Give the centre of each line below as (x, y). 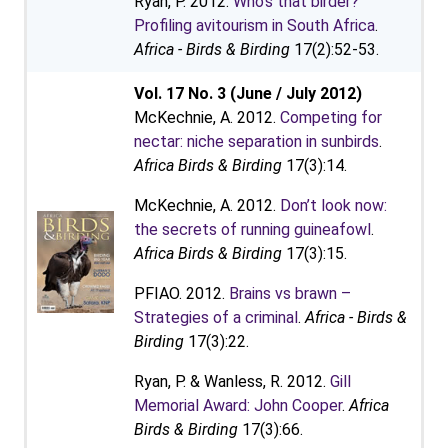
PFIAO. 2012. (181, 293)
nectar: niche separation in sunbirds (256, 141)
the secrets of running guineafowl (252, 229)
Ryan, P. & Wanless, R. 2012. (232, 381)
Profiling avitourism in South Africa (254, 25)
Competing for (331, 117)
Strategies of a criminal (216, 317)
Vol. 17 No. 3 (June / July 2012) (248, 93)
